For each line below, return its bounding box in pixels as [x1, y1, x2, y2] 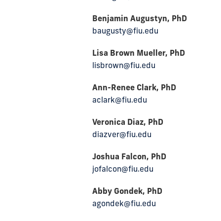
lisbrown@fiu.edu [92, 60, 155, 70]
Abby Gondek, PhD [92, 186, 162, 196]
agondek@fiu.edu [92, 198, 156, 208]
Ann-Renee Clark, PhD [92, 82, 176, 92]
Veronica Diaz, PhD [92, 117, 163, 127]
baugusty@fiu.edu [92, 26, 158, 36]
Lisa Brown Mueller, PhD [92, 48, 185, 58]
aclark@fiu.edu [92, 95, 147, 105]
